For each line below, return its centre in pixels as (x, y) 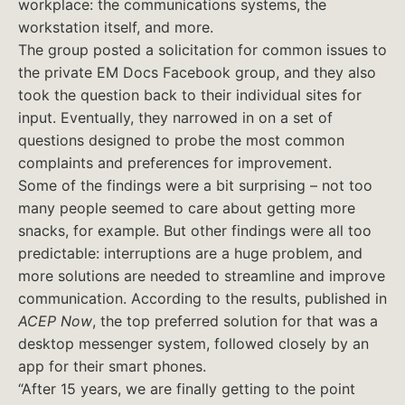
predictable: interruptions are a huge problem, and (190, 253)
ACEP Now (55, 321)
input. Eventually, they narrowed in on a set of (175, 118)
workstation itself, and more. (116, 27)
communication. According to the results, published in (202, 298)
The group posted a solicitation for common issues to (202, 50)
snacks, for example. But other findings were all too (195, 231)
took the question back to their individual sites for (190, 95)
